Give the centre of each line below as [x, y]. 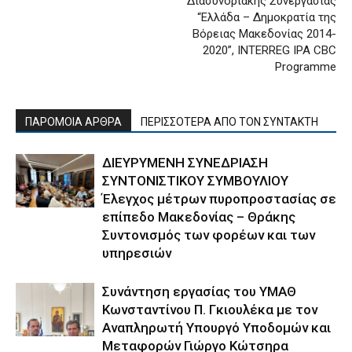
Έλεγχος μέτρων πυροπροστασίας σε [219, 198]
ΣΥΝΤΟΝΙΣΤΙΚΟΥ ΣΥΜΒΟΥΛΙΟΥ [195, 180]
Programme [306, 66]
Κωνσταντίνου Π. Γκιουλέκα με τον [210, 309]
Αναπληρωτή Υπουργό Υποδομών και [216, 327]
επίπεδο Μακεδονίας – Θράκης [199, 216]
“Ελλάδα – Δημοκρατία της [267, 17]
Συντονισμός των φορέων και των [209, 235]
